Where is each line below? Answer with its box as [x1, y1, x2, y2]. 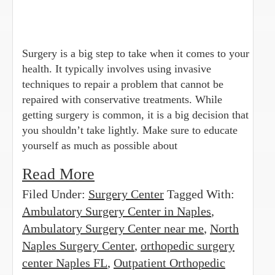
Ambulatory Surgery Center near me [22, 221, 204, 235]
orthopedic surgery [141, 238, 234, 252]
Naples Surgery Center [22, 238, 134, 252]
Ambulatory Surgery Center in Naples [22, 204, 211, 218]
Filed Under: [22, 187, 88, 201]
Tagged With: [167, 187, 234, 201]
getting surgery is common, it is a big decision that [22, 108, 249, 121]
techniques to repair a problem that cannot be [22, 77, 223, 90]
